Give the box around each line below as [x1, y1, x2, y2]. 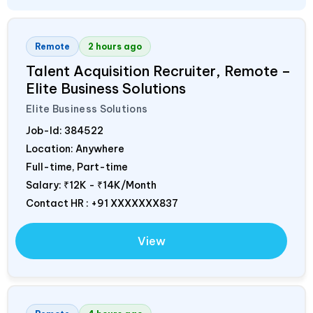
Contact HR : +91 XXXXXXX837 [26, 196, 178, 210]
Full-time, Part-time [26, 160, 128, 173]
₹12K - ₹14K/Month [64, 178, 156, 191]
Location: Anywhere [26, 142, 124, 155]
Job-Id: [26, 124, 64, 137]
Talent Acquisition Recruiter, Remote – [26, 61, 291, 80]
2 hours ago [88, 41, 142, 52]
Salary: [26, 178, 64, 191]
